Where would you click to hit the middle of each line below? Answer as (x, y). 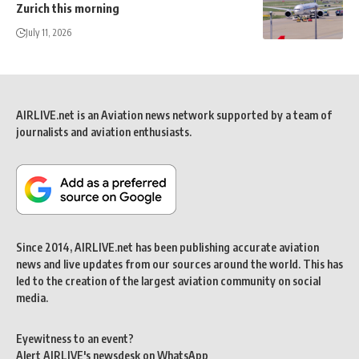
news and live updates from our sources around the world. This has (179, 264)
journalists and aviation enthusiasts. (104, 132)
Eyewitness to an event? (75, 339)
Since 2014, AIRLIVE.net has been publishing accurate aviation (167, 248)
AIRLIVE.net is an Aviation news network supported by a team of (174, 115)
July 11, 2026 (48, 33)
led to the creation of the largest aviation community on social (168, 281)
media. (32, 298)
